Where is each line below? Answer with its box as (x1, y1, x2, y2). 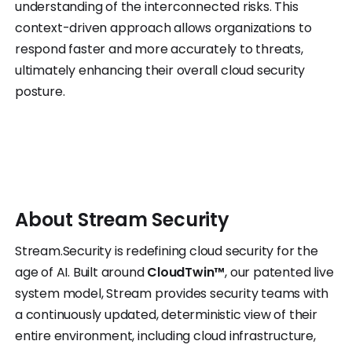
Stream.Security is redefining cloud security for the (15, 242, 318, 261)
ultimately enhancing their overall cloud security (15, 61, 306, 80)
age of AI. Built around (15, 263, 148, 282)
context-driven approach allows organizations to (15, 19, 312, 38)
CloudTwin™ (147, 263, 225, 282)
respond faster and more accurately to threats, (15, 40, 303, 59)
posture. (15, 82, 65, 101)
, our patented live (225, 263, 334, 282)
